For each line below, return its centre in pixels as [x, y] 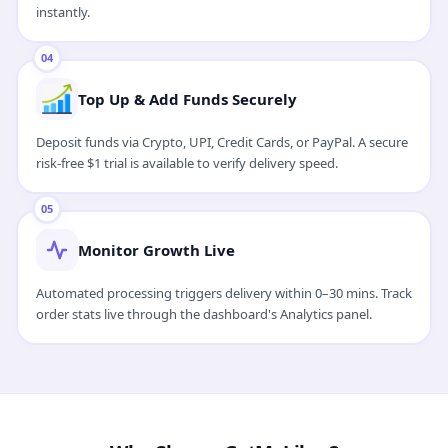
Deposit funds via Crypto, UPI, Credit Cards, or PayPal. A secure [221, 142]
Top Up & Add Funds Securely [187, 99]
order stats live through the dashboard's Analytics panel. [203, 314]
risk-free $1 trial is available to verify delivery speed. [186, 163]
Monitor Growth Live [156, 250]
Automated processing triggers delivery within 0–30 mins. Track [223, 293]
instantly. [62, 12]
